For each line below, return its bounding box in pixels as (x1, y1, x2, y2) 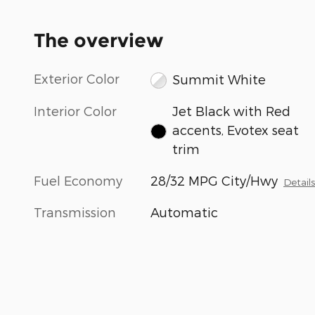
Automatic (150, 204, 219, 219)
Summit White (172, 71, 266, 86)
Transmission (34, 204, 116, 219)
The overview (34, 29, 163, 53)
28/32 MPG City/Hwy (150, 172, 278, 188)
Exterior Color (34, 71, 120, 86)
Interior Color (34, 103, 117, 118)
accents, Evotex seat (172, 122, 299, 137)
